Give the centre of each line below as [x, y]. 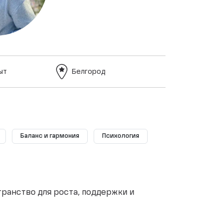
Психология [121, 136]
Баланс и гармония [50, 136]
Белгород [88, 72]
